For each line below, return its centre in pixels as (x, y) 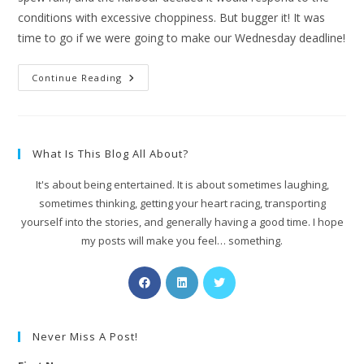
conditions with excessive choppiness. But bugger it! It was (172, 18)
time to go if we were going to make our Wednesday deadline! (182, 38)
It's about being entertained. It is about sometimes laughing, (182, 185)
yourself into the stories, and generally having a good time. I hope (182, 222)
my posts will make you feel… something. (182, 241)
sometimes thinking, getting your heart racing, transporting (182, 204)
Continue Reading (77, 78)
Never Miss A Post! (86, 337)
